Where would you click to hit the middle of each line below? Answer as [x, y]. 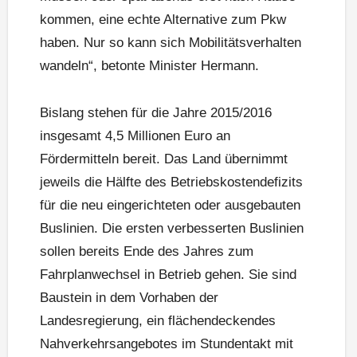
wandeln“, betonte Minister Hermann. [149, 66]
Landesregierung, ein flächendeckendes [158, 321]
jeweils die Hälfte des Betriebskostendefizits [171, 182]
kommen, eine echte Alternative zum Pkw [163, 20]
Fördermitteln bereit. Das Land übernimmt [164, 159]
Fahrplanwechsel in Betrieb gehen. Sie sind [168, 275]
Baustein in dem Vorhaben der [129, 298]
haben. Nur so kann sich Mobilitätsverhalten [171, 43]
